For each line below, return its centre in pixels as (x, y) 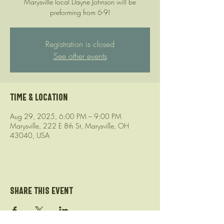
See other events (80, 56)
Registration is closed (80, 44)
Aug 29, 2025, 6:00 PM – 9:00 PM (66, 116)
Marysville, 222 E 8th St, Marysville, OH (69, 125)
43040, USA (30, 135)
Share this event (41, 190)
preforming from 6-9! (80, 12)
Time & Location (39, 97)
